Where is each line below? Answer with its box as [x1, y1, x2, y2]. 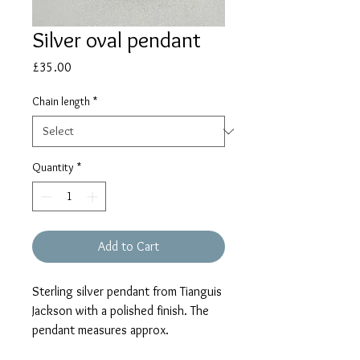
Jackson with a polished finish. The [32, 303, 209, 319]
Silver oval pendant [32, 26, 201, 54]
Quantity [32, 160, 74, 175]
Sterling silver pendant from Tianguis [32, 284, 222, 300]
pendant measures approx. [32, 322, 169, 338]
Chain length [32, 94, 90, 109]
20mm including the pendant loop [32, 342, 207, 358]
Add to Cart [98, 239, 159, 255]
